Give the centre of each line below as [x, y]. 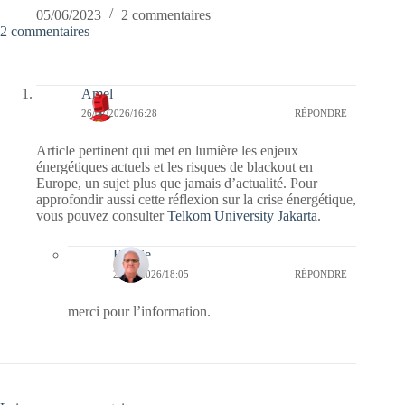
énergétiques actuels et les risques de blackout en [174, 166]
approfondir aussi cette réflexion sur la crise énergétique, [196, 199]
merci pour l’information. [139, 311]
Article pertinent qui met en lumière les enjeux [167, 150]
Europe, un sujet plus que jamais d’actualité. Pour [177, 183]
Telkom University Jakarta [242, 215]
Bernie [132, 254]
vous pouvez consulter [102, 215]
